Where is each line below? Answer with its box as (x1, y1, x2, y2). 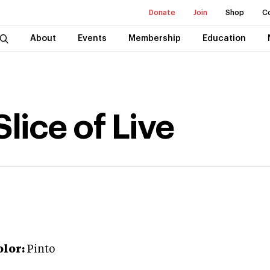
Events (77, 34, 107, 43)
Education (202, 34, 246, 43)
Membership (128, 34, 181, 43)
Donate (149, 9, 175, 16)
